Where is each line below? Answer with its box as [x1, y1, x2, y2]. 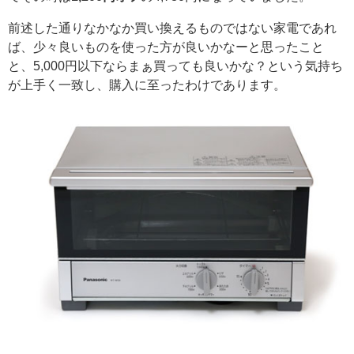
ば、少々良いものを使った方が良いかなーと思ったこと [8, 40, 324, 54]
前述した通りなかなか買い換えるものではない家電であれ [8, 21, 337, 35]
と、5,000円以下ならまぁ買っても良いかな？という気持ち [8, 58, 343, 73]
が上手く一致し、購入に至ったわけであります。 [8, 77, 286, 92]
